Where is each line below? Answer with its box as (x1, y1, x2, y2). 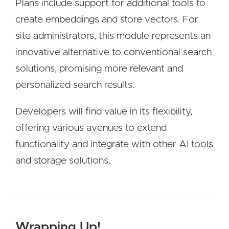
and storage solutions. (15, 156, 110, 166)
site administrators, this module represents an (15, 31, 211, 41)
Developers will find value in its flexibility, (15, 107, 192, 117)
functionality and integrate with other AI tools (15, 140, 213, 149)
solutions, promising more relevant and (15, 64, 183, 74)
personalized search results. (15, 80, 134, 90)
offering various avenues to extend (15, 123, 167, 133)
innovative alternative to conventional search (15, 48, 212, 57)
